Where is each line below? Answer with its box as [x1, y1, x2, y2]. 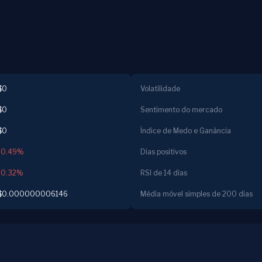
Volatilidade [140, 84, 180, 93]
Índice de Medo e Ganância [140, 126, 231, 135]
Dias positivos [140, 147, 187, 156]
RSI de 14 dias [140, 168, 187, 177]
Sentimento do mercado [140, 105, 222, 114]
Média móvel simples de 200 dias [140, 189, 253, 198]
